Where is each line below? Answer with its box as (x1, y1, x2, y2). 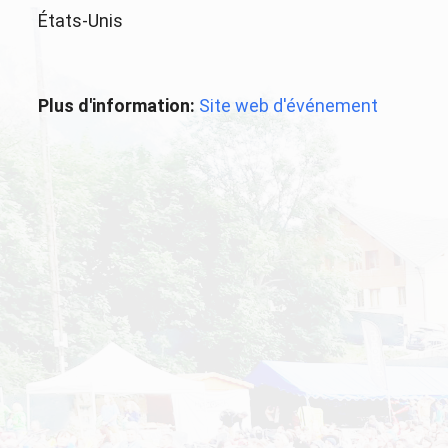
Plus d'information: (38, 95, 196, 117)
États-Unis (38, 10, 124, 32)
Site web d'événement (199, 95, 379, 117)
